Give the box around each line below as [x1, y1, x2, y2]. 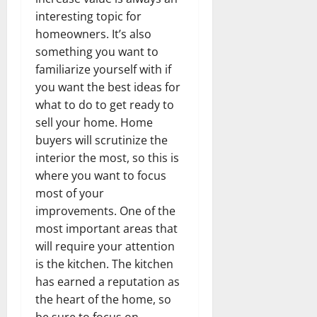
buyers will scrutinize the [35, 132, 168, 148]
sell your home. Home [35, 114, 153, 130]
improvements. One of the [35, 202, 175, 219]
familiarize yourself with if [35, 61, 171, 77]
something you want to [35, 43, 158, 59]
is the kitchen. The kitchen [35, 255, 173, 272]
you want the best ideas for [35, 79, 180, 95]
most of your [35, 185, 104, 201]
